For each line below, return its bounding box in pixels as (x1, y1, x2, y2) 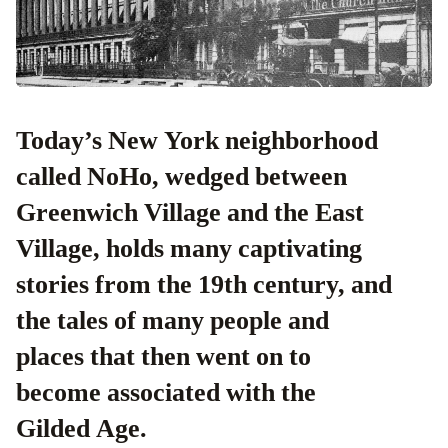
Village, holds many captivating (16, 232, 362, 265)
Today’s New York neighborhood (16, 124, 31, 157)
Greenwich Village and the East (16, 196, 364, 229)
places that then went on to (16, 340, 311, 373)
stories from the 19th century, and (16, 268, 392, 301)
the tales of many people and (16, 304, 329, 337)
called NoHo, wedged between (16, 160, 347, 193)
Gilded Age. (16, 412, 147, 445)
